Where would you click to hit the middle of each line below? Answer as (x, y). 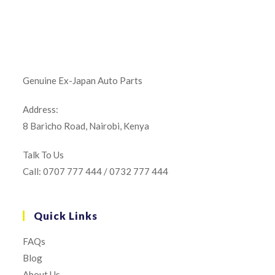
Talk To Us (44, 155)
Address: (41, 109)
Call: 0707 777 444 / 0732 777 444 (96, 171)
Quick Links (66, 216)
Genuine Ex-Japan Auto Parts (83, 80)
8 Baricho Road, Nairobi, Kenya (86, 126)
